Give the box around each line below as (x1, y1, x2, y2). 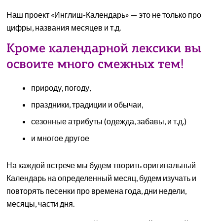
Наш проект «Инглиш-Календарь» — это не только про (6, 10, 202, 19)
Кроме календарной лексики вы (6, 42, 202, 56)
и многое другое (31, 133, 90, 143)
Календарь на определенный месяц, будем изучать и (6, 173, 197, 183)
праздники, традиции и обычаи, (31, 100, 144, 109)
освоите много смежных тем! (6, 58, 184, 72)
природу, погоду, (31, 83, 91, 92)
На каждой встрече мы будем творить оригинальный (6, 160, 196, 170)
